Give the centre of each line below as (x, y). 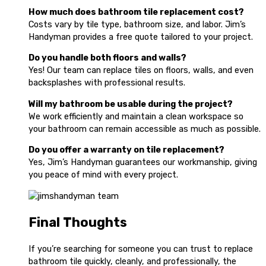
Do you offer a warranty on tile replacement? (126, 150)
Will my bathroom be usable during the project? (131, 104)
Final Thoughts (78, 222)
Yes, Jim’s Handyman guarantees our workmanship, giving (143, 162)
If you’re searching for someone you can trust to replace (141, 249)
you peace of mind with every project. (103, 175)
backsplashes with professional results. (107, 83)
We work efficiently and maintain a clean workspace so (136, 116)
